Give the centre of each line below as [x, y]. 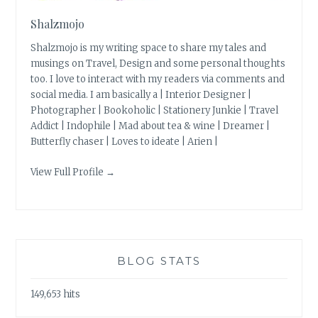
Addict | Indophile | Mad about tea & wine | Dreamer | [150, 126]
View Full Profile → [73, 172]
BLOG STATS [159, 261]
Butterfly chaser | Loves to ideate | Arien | [125, 141]
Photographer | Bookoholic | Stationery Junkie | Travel [155, 110]
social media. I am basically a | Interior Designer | [141, 94]
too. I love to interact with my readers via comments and [158, 79]
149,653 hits [56, 294]
